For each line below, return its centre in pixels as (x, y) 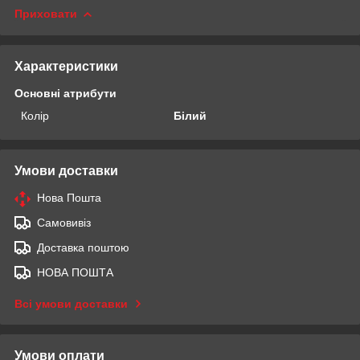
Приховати (46, 13)
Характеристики (66, 66)
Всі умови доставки (71, 303)
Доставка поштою (83, 247)
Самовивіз (64, 222)
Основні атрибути (65, 93)
